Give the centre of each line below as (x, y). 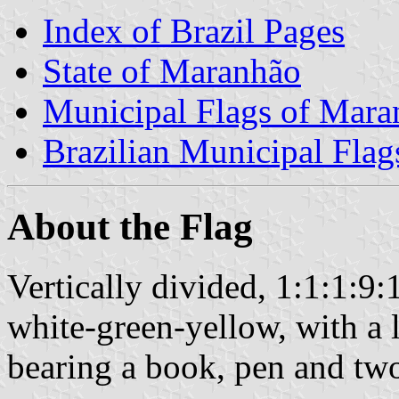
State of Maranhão (172, 70)
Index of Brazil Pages (194, 30)
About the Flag (130, 226)
